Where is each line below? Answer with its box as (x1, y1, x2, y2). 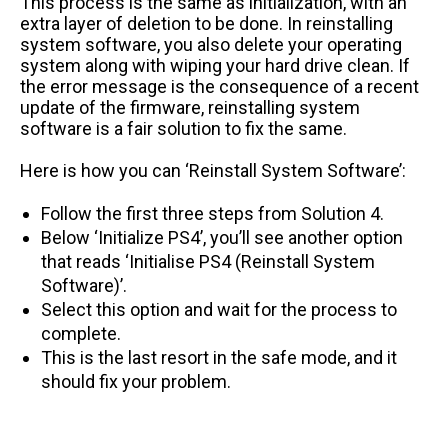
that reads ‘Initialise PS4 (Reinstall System (41, 250, 375, 272)
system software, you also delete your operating (20, 33, 402, 55)
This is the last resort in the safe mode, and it (41, 346, 397, 368)
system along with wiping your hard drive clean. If (20, 54, 410, 76)
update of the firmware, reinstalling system (20, 96, 360, 118)
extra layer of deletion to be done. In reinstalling (20, 12, 393, 34)
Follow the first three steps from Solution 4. (41, 202, 384, 224)
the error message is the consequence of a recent (20, 75, 419, 97)
